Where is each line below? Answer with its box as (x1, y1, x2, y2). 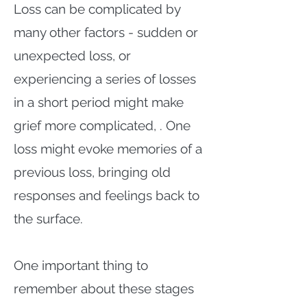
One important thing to (14, 258, 148, 273)
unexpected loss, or (14, 48, 131, 63)
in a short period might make (14, 95, 184, 110)
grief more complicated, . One (14, 118, 191, 133)
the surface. (14, 211, 86, 226)
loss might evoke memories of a (14, 141, 202, 156)
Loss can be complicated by (14, 1, 180, 16)
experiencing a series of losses (14, 71, 196, 86)
